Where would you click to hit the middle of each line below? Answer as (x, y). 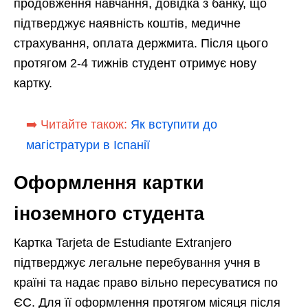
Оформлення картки (109, 183)
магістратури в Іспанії (88, 145)
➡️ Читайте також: (77, 125)
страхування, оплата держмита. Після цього (141, 44)
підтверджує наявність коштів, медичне (127, 24)
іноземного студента (109, 214)
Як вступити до (174, 125)
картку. (33, 84)
